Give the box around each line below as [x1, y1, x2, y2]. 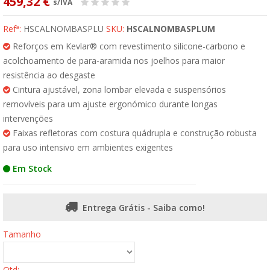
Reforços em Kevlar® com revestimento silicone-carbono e [10, 40, 245, 52]
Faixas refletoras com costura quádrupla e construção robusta [10, 127, 257, 139]
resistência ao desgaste [3, 69, 95, 81]
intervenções [3, 113, 53, 124]
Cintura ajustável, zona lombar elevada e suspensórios [10, 84, 226, 95]
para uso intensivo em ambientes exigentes [3, 142, 173, 153]
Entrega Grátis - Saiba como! [83, 202, 205, 213]
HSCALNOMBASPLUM [127, 23, 215, 34]
